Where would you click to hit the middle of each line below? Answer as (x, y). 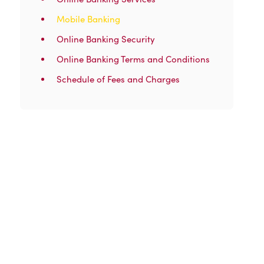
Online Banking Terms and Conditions (133, 59)
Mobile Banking (88, 19)
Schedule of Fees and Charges (118, 79)
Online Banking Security (106, 39)
